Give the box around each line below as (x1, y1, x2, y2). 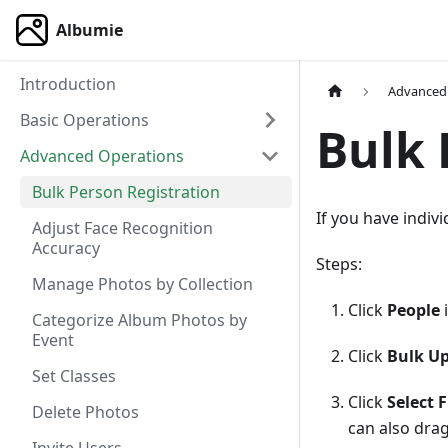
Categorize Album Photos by (32, 309, 247, 331)
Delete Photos (32, 401, 139, 423)
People (387, 299, 440, 322)
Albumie (56, 19, 123, 41)
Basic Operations (20, 109, 149, 131)
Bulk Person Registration (32, 181, 220, 203)
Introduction (20, 73, 116, 95)
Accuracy (32, 237, 100, 259)
